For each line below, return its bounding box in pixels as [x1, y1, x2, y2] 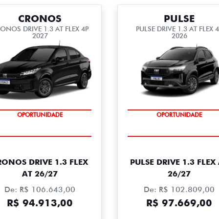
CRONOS [18, 13, 62, 24]
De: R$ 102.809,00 [144, 185, 215, 195]
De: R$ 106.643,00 [4, 185, 75, 195]
